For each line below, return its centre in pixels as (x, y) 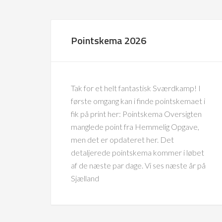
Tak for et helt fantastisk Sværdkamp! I (136, 88)
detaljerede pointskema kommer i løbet (138, 152)
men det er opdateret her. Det (122, 139)
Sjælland (85, 178)
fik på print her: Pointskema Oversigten (136, 114)
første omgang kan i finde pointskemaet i (138, 101)
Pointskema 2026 (109, 40)
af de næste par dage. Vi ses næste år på (138, 165)
